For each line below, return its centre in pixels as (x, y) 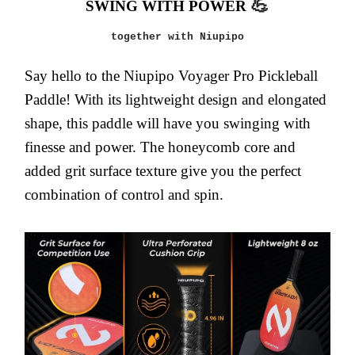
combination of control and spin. (124, 195)
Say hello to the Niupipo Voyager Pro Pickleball (171, 76)
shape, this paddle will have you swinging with (168, 123)
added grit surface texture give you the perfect (163, 171)
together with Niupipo (177, 37)
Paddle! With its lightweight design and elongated (176, 99)
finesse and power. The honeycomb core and (160, 147)
